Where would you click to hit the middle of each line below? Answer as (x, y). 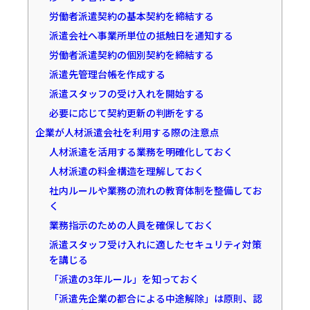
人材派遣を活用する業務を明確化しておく (141, 151)
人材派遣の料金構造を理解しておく (126, 171)
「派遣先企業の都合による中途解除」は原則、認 (155, 298)
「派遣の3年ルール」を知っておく (124, 279)
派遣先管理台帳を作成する (107, 74)
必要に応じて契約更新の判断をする (126, 112)
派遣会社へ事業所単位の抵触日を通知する (141, 35)
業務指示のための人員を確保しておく (131, 225)
